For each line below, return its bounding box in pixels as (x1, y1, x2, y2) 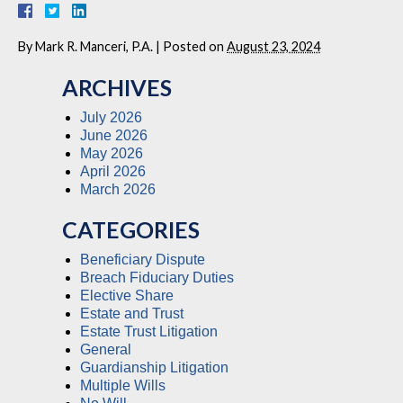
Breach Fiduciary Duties (80, 269, 234, 285)
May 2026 (80, 145, 143, 161)
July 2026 (80, 109, 142, 125)
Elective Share (80, 287, 174, 303)
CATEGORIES (62, 215, 200, 243)
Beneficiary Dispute (80, 251, 205, 267)
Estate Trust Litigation (80, 323, 218, 339)
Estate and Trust (80, 305, 184, 321)
